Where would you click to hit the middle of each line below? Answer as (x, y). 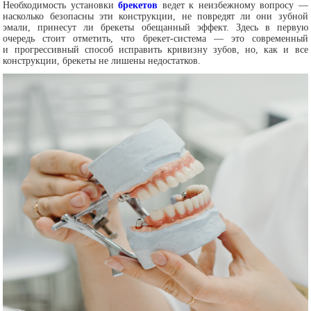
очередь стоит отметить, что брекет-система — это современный (155, 39)
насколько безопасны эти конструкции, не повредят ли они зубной (155, 16)
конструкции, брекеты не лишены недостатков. (102, 61)
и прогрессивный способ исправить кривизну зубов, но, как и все (155, 50)
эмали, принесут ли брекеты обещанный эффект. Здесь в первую (155, 27)
